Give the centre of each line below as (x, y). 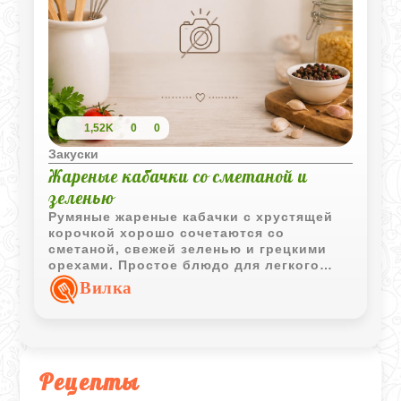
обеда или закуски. (118, 281)
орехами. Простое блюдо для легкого (184, 264)
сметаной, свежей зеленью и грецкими (188, 248)
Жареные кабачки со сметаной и (179, 176)
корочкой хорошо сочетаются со (167, 232)
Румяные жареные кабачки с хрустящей (191, 216)
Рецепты (90, 381)
